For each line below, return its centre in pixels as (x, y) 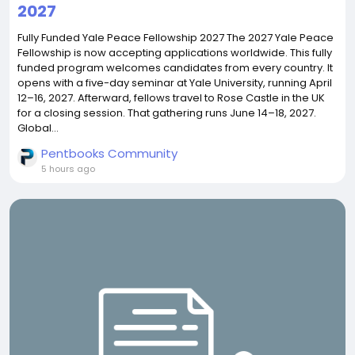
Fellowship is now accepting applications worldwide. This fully (175, 53)
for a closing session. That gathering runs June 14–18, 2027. (167, 113)
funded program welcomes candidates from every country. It (175, 68)
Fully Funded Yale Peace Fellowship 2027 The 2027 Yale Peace (176, 38)
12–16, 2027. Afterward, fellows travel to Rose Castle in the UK (171, 98)
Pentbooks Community (109, 153)
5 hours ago (68, 169)
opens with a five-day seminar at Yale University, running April (175, 83)
